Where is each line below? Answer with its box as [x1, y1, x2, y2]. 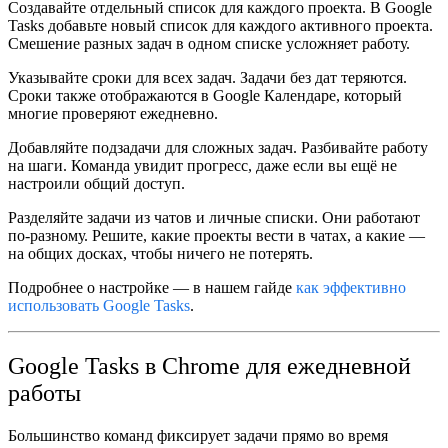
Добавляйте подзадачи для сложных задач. [8, 138, 297, 156]
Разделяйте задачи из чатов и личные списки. [8, 208, 318, 226]
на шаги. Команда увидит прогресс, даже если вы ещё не [8, 156, 397, 174]
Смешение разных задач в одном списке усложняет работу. [8, 34, 410, 52]
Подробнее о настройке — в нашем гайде [8, 278, 296, 296]
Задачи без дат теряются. [236, 68, 407, 86]
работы [8, 379, 81, 406]
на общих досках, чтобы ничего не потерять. [8, 244, 313, 262]
